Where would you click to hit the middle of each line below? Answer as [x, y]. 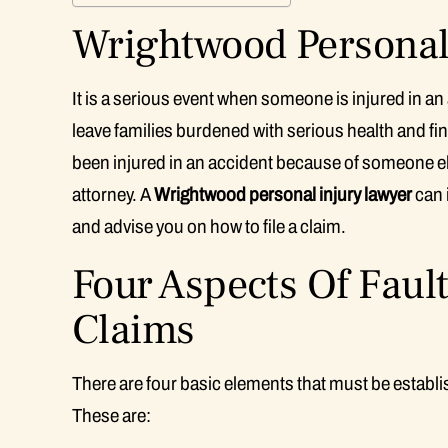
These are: [111, 415]
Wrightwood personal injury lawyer [283, 194]
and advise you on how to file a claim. [209, 226]
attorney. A [113, 194]
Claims [133, 330]
